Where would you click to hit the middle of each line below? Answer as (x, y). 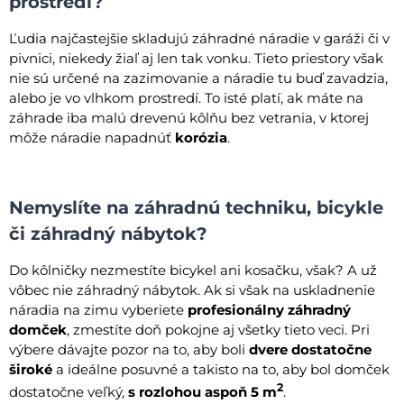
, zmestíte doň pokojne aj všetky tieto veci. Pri (218, 329)
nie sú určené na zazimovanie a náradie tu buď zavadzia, (198, 78)
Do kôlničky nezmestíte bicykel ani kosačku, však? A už (193, 270)
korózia (201, 137)
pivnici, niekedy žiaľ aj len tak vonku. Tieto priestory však (196, 58)
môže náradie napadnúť (92, 137)
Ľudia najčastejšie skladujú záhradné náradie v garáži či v (199, 38)
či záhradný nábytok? (108, 233)
